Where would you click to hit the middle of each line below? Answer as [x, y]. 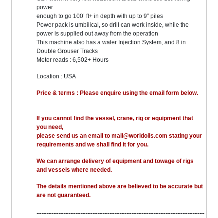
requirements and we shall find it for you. [93, 145]
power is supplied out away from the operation [98, 34]
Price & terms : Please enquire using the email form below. [120, 93]
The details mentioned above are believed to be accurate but [120, 187]
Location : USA [56, 77]
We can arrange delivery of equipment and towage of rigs [115, 161]
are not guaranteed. [64, 195]
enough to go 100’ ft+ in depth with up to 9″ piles [100, 16]
